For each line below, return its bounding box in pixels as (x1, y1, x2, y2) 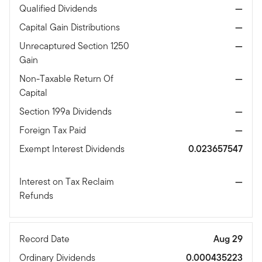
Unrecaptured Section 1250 (19, 39, 129, 53)
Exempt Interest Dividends (19, 142, 125, 156)
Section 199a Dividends (19, 105, 114, 119)
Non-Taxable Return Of (19, 72, 113, 86)
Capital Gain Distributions (19, 20, 122, 35)
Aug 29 (213, 232, 243, 246)
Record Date (19, 232, 72, 246)
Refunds (19, 189, 56, 203)
